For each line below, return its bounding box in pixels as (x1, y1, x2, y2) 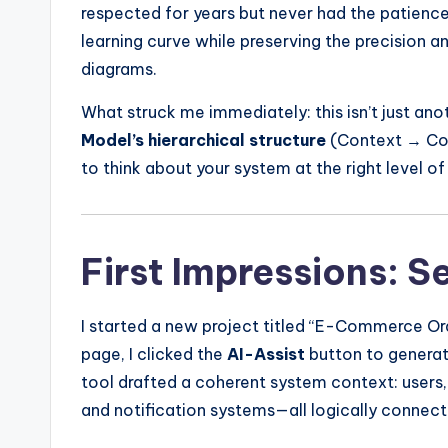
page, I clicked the (81, 343, 227, 364)
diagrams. (81, 58, 157, 79)
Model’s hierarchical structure (81, 129, 326, 150)
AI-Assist (227, 343, 305, 364)
